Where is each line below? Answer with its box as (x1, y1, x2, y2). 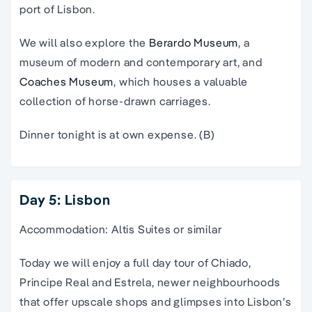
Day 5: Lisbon (19, 191, 111, 209)
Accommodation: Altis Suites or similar (19, 222, 222, 237)
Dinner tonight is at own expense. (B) (19, 127, 215, 142)
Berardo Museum (149, 36, 239, 50)
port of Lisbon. (19, 2, 96, 17)
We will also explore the (19, 36, 149, 50)
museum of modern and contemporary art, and (19, 55, 263, 70)
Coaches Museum (19, 75, 114, 89)
